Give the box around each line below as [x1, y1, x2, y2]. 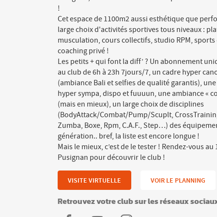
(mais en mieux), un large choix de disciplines [58, 99, 204, 109]
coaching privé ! [58, 46, 109, 56]
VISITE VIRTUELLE [68, 175, 121, 185]
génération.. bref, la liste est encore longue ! [58, 131, 200, 141]
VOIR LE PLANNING [151, 175, 205, 185]
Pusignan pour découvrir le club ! [58, 153, 165, 162]
